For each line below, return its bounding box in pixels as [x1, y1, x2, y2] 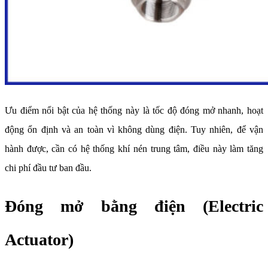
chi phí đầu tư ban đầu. [5, 163, 92, 173]
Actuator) [5, 230, 74, 249]
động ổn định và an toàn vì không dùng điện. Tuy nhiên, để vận [5, 124, 263, 135]
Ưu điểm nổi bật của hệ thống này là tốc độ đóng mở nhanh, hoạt [5, 105, 263, 116]
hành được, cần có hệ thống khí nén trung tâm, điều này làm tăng [5, 144, 263, 154]
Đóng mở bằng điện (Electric [5, 197, 263, 216]
